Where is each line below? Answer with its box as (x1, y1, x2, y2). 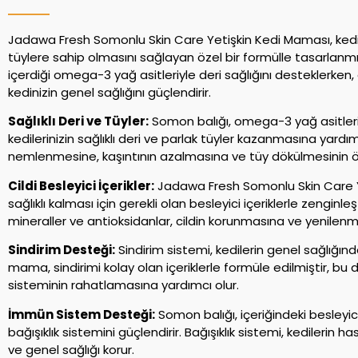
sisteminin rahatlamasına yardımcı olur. (8, 276, 239, 294)
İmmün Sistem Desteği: (8, 305, 155, 323)
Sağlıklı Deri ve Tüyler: (8, 113, 149, 130)
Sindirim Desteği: (8, 241, 115, 259)
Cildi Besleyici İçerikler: (8, 177, 154, 194)
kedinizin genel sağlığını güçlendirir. (8, 84, 211, 101)
